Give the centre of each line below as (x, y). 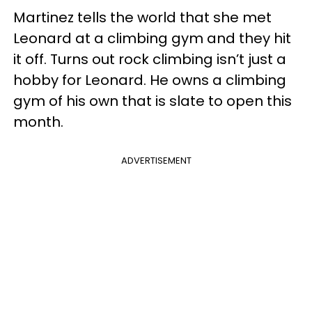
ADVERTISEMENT (156, 160)
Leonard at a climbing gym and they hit (152, 38)
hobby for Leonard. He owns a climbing (150, 80)
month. (38, 122)
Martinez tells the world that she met (142, 17)
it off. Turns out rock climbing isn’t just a (150, 59)
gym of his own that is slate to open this (153, 101)
